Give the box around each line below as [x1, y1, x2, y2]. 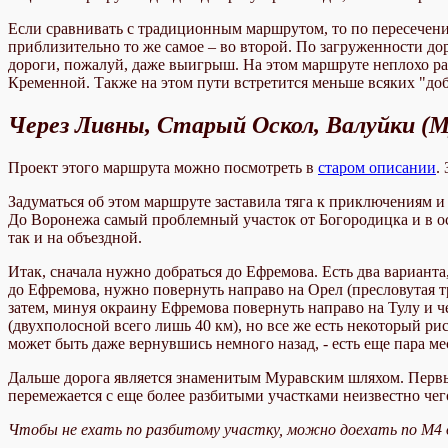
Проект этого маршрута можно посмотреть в [8, 159, 318, 177]
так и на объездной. [8, 229, 142, 247]
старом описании [318, 159, 436, 177]
